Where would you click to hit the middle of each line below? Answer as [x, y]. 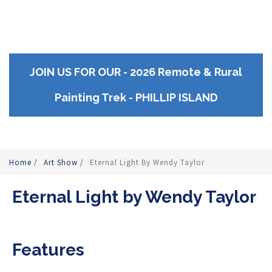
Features [48, 250]
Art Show [62, 162]
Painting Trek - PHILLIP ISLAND [136, 97]
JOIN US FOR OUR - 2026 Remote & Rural [136, 72]
